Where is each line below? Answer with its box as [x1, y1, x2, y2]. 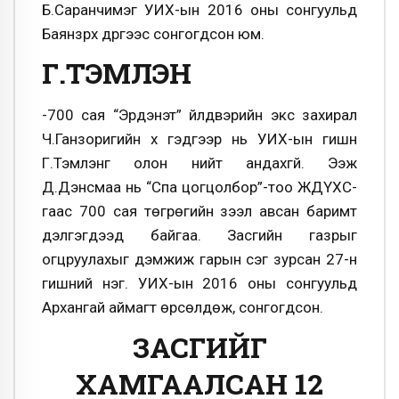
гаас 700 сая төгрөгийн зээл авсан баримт [42, 202, 357, 221]
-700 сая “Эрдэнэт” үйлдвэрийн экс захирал [42, 106, 357, 125]
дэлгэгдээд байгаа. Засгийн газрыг [42, 226, 357, 245]
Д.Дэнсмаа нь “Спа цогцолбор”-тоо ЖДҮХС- [42, 178, 357, 197]
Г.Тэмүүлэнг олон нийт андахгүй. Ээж [42, 154, 357, 173]
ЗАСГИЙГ [132, 328, 267, 366]
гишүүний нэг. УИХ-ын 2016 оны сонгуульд [42, 274, 357, 293]
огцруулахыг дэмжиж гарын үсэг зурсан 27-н [42, 250, 357, 269]
